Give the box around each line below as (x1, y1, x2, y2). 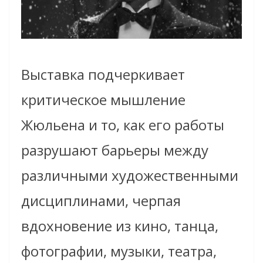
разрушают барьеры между (21, 140, 208, 160)
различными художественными (21, 165, 238, 185)
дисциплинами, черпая (21, 190, 181, 210)
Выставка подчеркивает (21, 64, 185, 84)
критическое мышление (21, 89, 186, 109)
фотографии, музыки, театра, (21, 241, 217, 261)
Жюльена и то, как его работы (21, 114, 224, 134)
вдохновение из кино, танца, (21, 215, 218, 235)
